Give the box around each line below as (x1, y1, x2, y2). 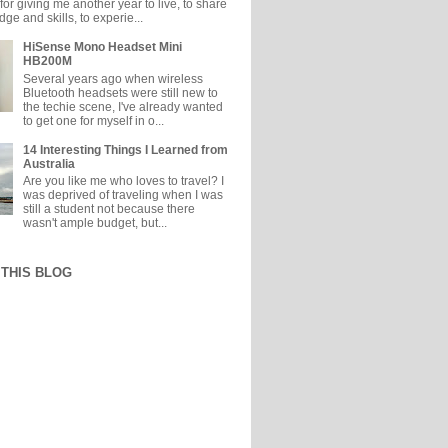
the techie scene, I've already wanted (22, 99, 223, 114)
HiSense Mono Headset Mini (22, 40, 182, 55)
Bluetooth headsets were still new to (22, 85, 218, 100)
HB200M (22, 54, 72, 69)
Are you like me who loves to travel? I (22, 174, 224, 189)
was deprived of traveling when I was (22, 188, 223, 203)
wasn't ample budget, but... (22, 216, 167, 231)
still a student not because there (22, 202, 195, 217)
